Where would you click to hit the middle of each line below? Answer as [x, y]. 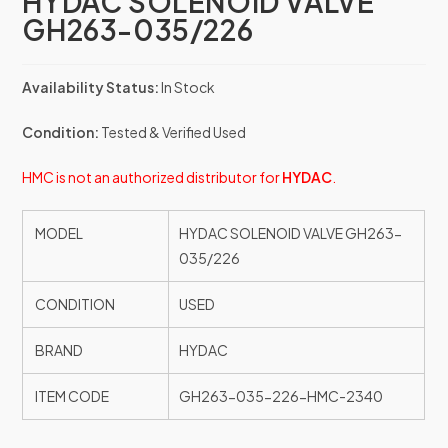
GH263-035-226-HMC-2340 [281, 396]
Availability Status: [91, 87]
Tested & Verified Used [173, 132]
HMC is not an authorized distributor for [152, 177]
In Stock [188, 87]
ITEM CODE [71, 396]
